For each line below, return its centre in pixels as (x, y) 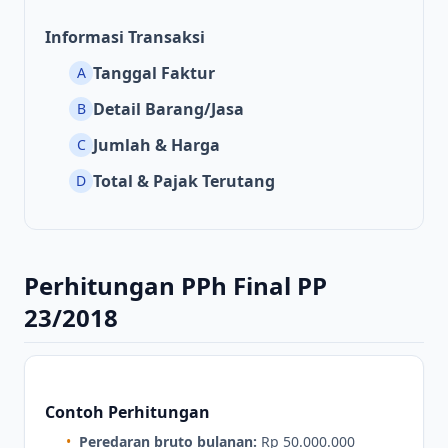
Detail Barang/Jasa (168, 109)
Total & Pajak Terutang (184, 181)
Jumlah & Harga (156, 145)
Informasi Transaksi (125, 37)
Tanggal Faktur (154, 73)
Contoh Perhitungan (127, 412)
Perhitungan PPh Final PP (175, 286)
